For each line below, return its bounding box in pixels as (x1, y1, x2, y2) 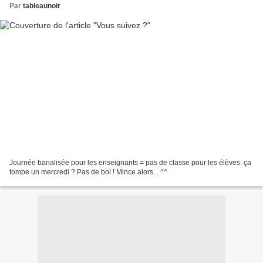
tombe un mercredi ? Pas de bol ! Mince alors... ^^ (9, 168, 167, 177)
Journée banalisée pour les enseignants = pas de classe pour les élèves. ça (9, 159, 251, 167)
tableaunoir (23, 1, 60, 10)
